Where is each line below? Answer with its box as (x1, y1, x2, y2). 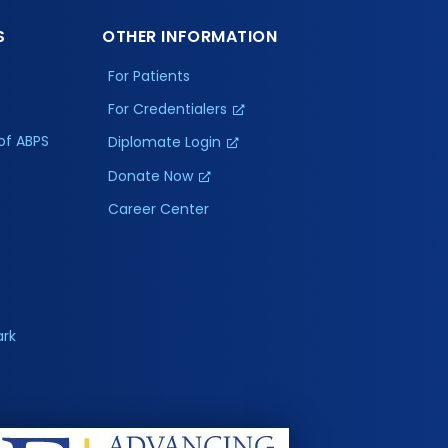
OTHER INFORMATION (102, 25, 278, 49)
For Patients (108, 66, 191, 87)
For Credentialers (108, 98, 228, 119)
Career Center (108, 199, 210, 220)
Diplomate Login (108, 132, 222, 153)
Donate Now (108, 165, 194, 186)
